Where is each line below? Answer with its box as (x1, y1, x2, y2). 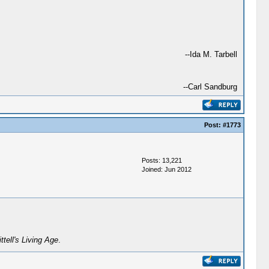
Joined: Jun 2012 (141, 166, 192, 173)
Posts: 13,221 (141, 157, 182, 164)
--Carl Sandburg (183, 82, 237, 91)
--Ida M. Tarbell (184, 50, 237, 59)
